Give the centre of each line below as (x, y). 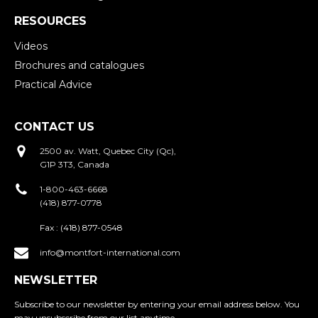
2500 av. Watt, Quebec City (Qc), (108, 150)
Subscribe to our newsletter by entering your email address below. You (157, 304)
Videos (31, 46)
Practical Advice (53, 85)
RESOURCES (50, 21)
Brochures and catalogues (79, 66)
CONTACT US (54, 126)
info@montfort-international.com (110, 253)
